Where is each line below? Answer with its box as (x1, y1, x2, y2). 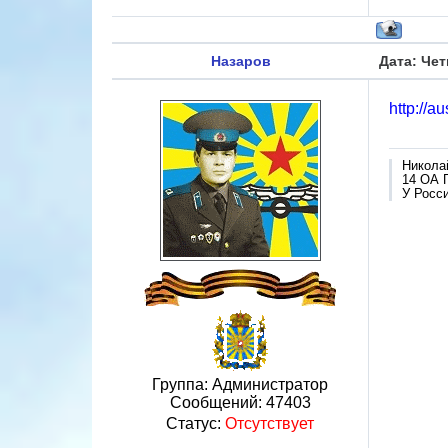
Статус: (166, 415, 225, 432)
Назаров (210, 53, 271, 69)
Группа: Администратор (152, 376, 328, 393)
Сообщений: (169, 394, 266, 411)
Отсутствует (225, 415, 314, 432)
